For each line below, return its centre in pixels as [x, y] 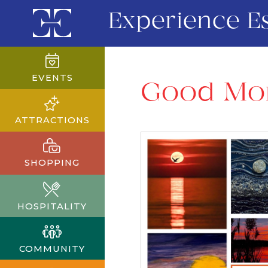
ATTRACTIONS [52, 120]
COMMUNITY [52, 249]
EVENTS [52, 77]
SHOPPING [52, 163]
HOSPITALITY [52, 206]
